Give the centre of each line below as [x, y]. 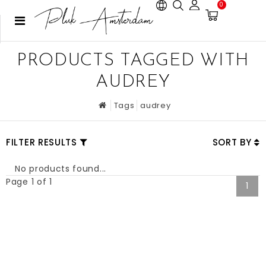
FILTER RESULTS [42, 142]
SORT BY [233, 142]
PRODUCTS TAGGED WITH [133, 61]
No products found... [61, 169]
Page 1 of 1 [29, 182]
